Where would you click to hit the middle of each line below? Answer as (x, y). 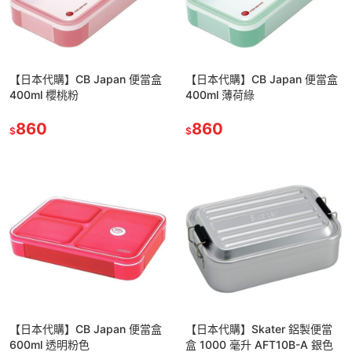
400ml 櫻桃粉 (44, 94)
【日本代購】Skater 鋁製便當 (259, 328)
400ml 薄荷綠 (220, 94)
